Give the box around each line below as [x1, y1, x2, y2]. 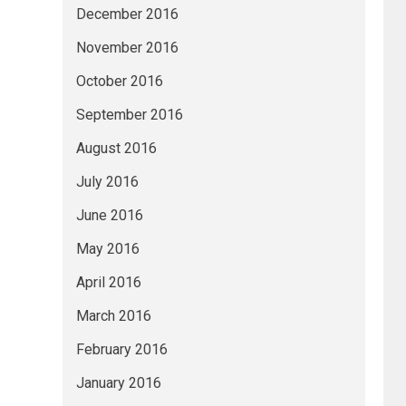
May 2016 [75, 240, 140, 257]
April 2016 [75, 274, 141, 291]
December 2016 [75, 5, 179, 23]
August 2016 [75, 140, 157, 157]
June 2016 [75, 207, 143, 224]
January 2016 [75, 374, 161, 391]
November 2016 [75, 39, 179, 56]
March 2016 [75, 307, 151, 324]
